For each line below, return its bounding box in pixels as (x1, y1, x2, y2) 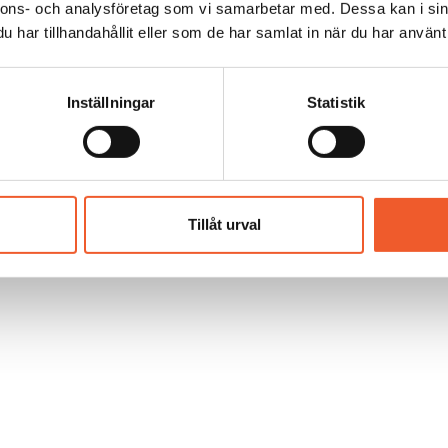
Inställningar (66, 93, 156, 111)
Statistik (307, 93, 365, 111)
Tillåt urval (187, 216, 261, 234)
